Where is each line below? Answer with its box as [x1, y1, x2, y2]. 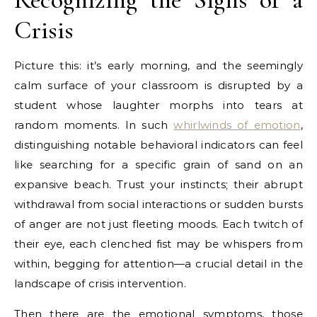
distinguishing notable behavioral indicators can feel [14, 137, 303, 151]
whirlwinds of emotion [173, 117, 301, 132]
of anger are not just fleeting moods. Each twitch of [14, 217, 303, 231]
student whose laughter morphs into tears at [14, 98, 303, 112]
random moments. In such [14, 117, 174, 132]
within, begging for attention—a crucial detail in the [14, 256, 303, 270]
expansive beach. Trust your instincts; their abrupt [14, 177, 303, 191]
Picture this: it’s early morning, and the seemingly [14, 58, 303, 72]
